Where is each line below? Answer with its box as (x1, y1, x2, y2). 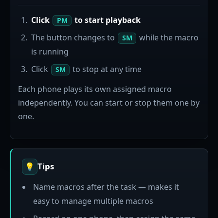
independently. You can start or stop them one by (18, 97, 200, 109)
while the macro (137, 32, 199, 43)
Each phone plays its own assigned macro (18, 84, 172, 95)
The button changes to (31, 32, 117, 43)
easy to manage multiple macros (33, 195, 153, 206)
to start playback (73, 15, 141, 26)
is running (31, 46, 69, 57)
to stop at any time (71, 64, 142, 75)
